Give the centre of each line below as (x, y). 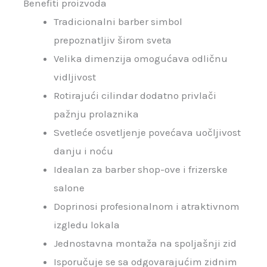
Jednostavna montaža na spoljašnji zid (145, 243)
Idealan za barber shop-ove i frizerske (141, 170)
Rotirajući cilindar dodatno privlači (135, 96)
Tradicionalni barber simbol (118, 22)
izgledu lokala (87, 225)
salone (69, 188)
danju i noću (84, 151)
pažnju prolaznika (97, 114)
